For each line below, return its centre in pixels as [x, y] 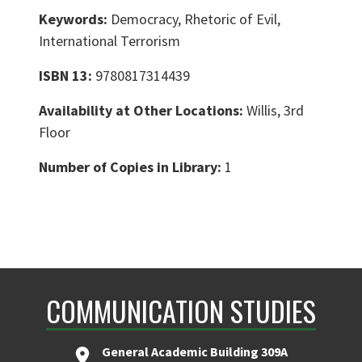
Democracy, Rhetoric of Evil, [196, 19]
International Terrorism [109, 41]
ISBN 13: [67, 76]
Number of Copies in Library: [132, 167]
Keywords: [75, 19]
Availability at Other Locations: [143, 111]
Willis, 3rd [275, 111]
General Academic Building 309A [195, 352]
